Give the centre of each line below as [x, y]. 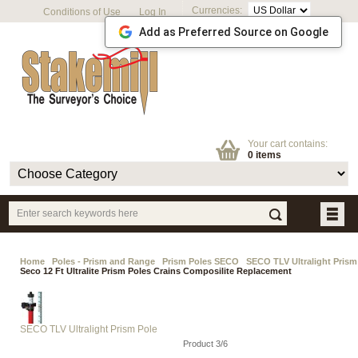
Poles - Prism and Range [103, 261]
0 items [264, 155]
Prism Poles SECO [201, 261]
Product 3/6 [205, 344]
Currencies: [220, 11]
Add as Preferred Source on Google [234, 32]
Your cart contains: [287, 144]
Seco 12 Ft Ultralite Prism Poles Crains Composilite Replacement [156, 271]
